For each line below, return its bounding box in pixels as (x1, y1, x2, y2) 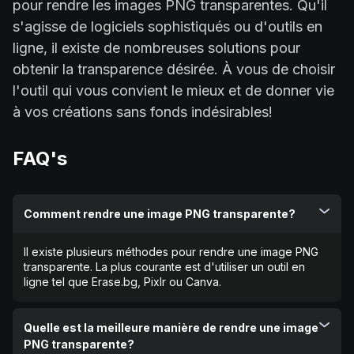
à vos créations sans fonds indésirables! (13, 103, 273, 120)
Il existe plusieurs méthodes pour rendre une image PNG (24, 244, 318, 258)
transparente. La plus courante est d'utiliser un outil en (24, 259, 305, 273)
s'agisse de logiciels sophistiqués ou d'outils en (13, 17, 322, 35)
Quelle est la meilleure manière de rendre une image (24, 320, 318, 334)
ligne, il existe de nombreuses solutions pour (13, 39, 300, 56)
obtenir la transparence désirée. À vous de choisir (13, 60, 335, 77)
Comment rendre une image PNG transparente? (24, 206, 296, 220)
